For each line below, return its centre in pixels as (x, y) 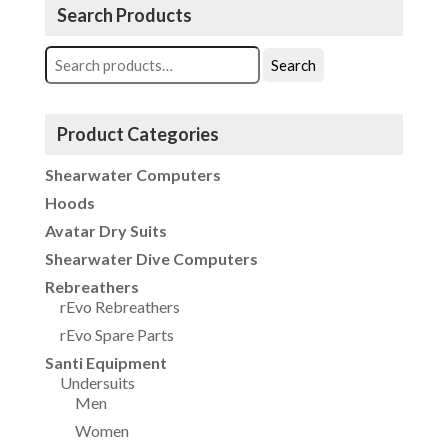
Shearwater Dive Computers (151, 259)
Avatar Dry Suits (105, 231)
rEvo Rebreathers (119, 307)
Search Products (124, 15)
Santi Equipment (105, 363)
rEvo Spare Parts (116, 335)
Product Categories (137, 134)
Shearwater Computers (132, 175)
